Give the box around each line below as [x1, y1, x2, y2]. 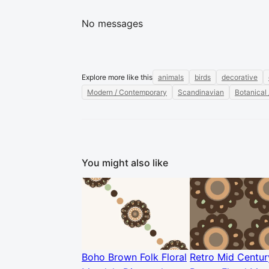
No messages [82, 17, 143, 29]
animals [158, 73, 184, 82]
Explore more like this [82, 73, 153, 82]
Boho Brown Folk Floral [82, 251, 187, 263]
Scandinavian [178, 88, 224, 97]
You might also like [82, 157, 168, 169]
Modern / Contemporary [87, 88, 167, 97]
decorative [222, 73, 258, 82]
